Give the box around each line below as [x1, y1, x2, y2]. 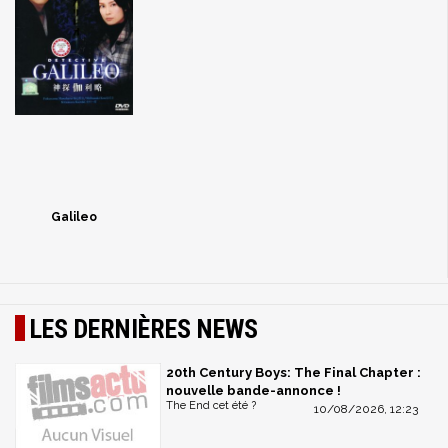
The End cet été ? [166, 398, 256, 412]
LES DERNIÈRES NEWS [30, 313, 258, 344]
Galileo [50, 209, 97, 224]
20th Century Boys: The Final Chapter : [166, 364, 421, 380]
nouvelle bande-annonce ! [166, 382, 341, 398]
